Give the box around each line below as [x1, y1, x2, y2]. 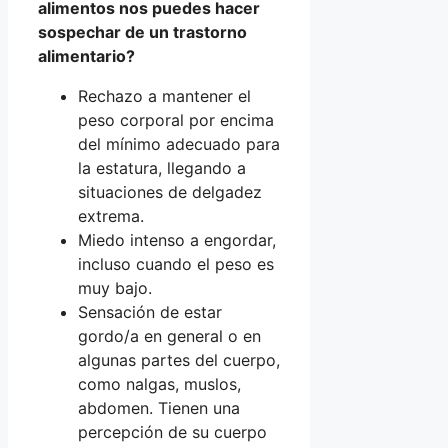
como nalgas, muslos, [78, 373, 241, 394]
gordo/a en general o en [78, 325, 261, 346]
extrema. [78, 205, 144, 226]
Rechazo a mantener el [78, 85, 251, 106]
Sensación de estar [78, 301, 222, 322]
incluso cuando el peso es [78, 253, 274, 274]
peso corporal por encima [78, 109, 274, 130]
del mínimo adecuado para [78, 133, 280, 154]
